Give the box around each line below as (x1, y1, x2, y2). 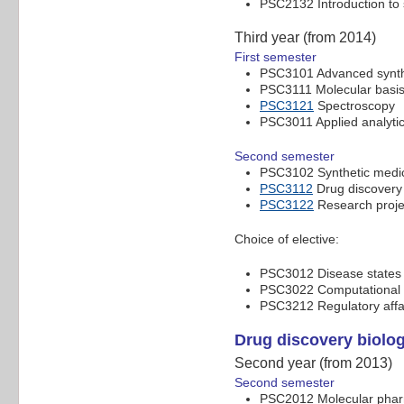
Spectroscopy (314, 98, 395, 114)
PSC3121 (260, 98, 314, 114)
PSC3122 (260, 197, 314, 213)
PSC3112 (260, 181, 313, 197)
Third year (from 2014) (234, 30, 376, 46)
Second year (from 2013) (234, 355, 392, 372)
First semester (234, 50, 317, 65)
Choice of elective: (234, 232, 339, 247)
